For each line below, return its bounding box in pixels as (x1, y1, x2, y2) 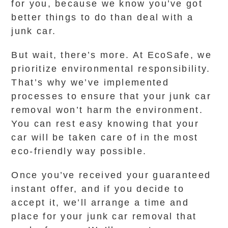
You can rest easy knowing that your (11, 119, 199, 129)
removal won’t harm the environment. (11, 105, 203, 115)
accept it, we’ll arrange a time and (11, 197, 189, 208)
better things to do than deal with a (11, 12, 194, 22)
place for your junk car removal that (11, 211, 197, 221)
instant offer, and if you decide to (11, 184, 184, 194)
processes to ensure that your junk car (11, 91, 211, 101)
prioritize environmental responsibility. (11, 64, 211, 74)
